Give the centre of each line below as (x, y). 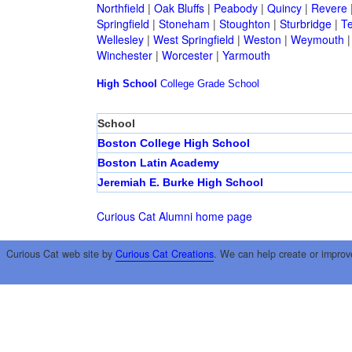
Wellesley (120, 40)
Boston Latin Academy (158, 163)
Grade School (228, 84)
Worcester (187, 55)
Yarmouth (246, 55)
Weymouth (317, 40)
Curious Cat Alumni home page (174, 216)
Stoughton (244, 24)
